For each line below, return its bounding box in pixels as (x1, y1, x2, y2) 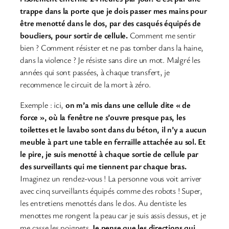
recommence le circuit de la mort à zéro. (20, 78, 151, 90)
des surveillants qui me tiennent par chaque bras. (20, 160, 187, 172)
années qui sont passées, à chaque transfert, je (20, 66, 170, 78)
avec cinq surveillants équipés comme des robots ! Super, (20, 185, 203, 196)
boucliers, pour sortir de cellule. (20, 29, 128, 41)
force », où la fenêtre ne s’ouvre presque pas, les (20, 111, 186, 123)
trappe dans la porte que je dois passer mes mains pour (20, 5, 207, 16)
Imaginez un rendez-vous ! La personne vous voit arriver (20, 172, 202, 184)
